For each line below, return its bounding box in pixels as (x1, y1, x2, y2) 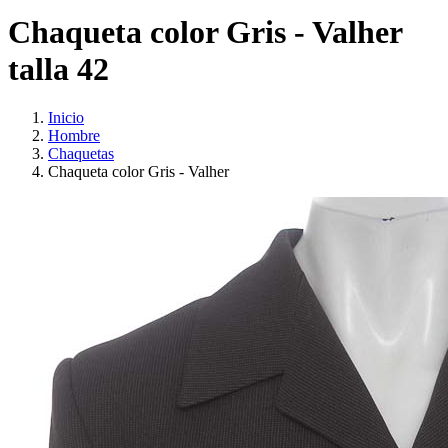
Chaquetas (48, 145, 114, 163)
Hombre (48, 127, 100, 145)
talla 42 (8, 50, 109, 87)
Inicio (48, 109, 84, 127)
